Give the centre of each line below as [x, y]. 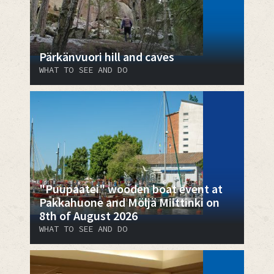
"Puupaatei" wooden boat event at [131, 188]
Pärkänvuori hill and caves [107, 56]
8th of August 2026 [88, 215]
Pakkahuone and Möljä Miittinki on [129, 202]
